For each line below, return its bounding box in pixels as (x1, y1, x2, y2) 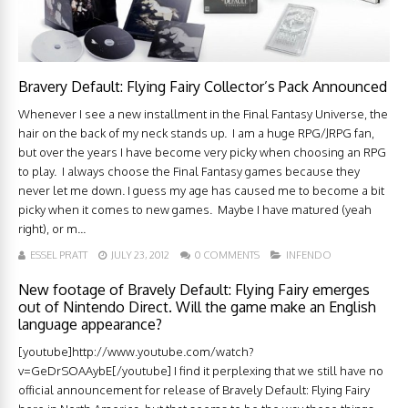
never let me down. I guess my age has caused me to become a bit (18, 183, 384, 199)
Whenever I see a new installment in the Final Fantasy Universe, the (18, 107, 388, 122)
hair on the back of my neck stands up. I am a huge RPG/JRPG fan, (18, 126, 374, 141)
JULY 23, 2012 (111, 249, 169, 262)
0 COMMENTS (195, 249, 260, 262)
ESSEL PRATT (30, 249, 87, 262)
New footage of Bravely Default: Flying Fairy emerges (18, 280, 370, 300)
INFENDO (286, 249, 331, 262)
